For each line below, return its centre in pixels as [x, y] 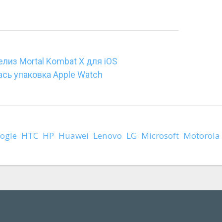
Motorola [201, 136]
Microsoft [160, 136]
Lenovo [107, 136]
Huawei [73, 136]
